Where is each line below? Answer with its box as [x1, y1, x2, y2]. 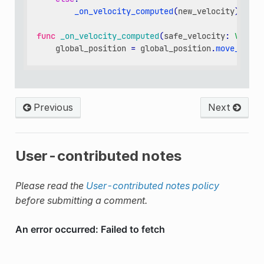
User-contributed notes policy [85, 180, 219, 192]
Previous [31, 101, 73, 114]
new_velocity [178, 5, 235, 16]
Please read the [15, 180, 86, 192]
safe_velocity [164, 30, 226, 41]
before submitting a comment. [15, 194, 147, 207]
